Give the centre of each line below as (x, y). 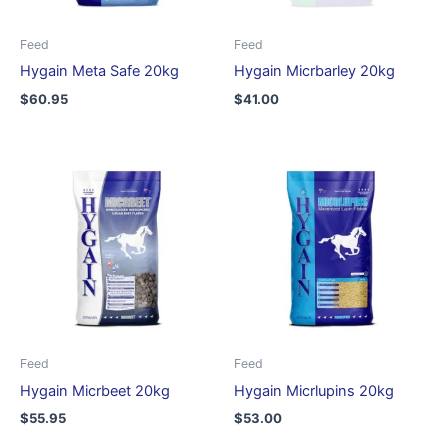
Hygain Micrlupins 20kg (314, 390)
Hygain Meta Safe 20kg (99, 71)
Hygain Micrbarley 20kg (314, 71)
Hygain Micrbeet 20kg (95, 390)
